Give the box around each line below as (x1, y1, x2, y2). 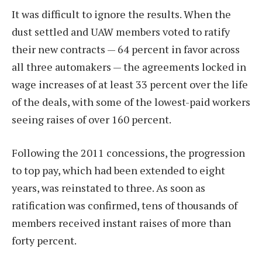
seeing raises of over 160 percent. (12, 112, 171, 126)
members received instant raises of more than (12, 216, 231, 230)
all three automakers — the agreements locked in (12, 59, 246, 74)
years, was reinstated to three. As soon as (12, 181, 205, 195)
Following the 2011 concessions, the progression (12, 146, 245, 160)
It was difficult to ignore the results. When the (12, 6, 231, 21)
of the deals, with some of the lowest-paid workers (12, 94, 250, 109)
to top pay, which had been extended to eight (12, 163, 225, 178)
